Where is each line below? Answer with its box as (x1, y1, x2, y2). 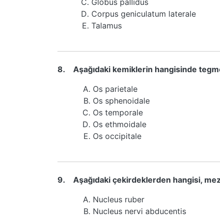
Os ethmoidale (93, 119, 146, 129)
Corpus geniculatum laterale (91, 9, 196, 19)
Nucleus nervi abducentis (93, 206, 186, 216)
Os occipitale (93, 131, 141, 141)
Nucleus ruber (93, 194, 144, 204)
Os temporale (93, 108, 143, 117)
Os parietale (93, 84, 137, 94)
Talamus (91, 21, 122, 30)
